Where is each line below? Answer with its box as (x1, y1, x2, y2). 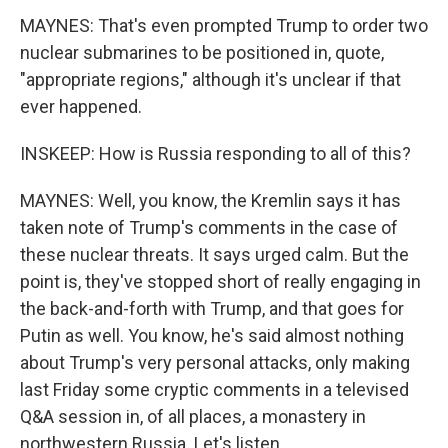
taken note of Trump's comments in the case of (20, 217, 398, 238)
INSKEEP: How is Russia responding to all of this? (20, 143, 411, 164)
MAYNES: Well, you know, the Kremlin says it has (20, 190, 401, 211)
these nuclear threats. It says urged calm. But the (20, 244, 409, 265)
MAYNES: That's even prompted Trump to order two (20, 15, 428, 36)
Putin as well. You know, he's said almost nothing (20, 325, 404, 346)
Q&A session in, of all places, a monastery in (20, 406, 366, 427)
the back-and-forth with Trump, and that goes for (20, 298, 404, 319)
